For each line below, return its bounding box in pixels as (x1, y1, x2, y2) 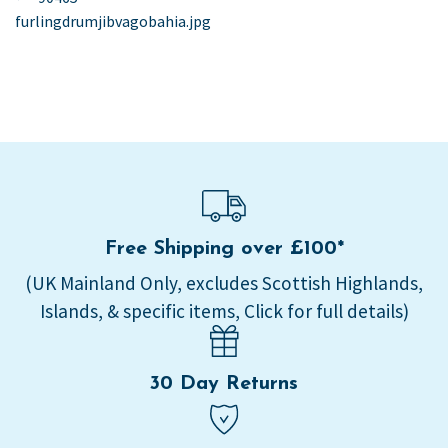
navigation (14, 18, 158, 47)
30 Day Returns (150, 374, 298, 395)
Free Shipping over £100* (104, 239, 344, 260)
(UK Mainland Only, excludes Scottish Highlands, (25, 271, 423, 296)
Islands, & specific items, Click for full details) (39, 299, 409, 324)
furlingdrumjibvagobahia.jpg (15, 10, 211, 31)
